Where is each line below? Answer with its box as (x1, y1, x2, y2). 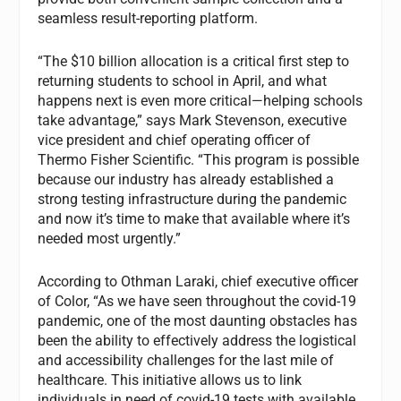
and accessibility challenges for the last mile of (38, 351, 335, 369)
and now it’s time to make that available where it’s (38, 209, 351, 227)
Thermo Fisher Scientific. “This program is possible (38, 150, 360, 168)
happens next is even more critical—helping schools (38, 91, 363, 109)
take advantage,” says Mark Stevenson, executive (38, 111, 347, 129)
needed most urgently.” (38, 229, 182, 247)
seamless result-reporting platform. (38, 10, 259, 28)
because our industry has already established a (38, 170, 335, 188)
